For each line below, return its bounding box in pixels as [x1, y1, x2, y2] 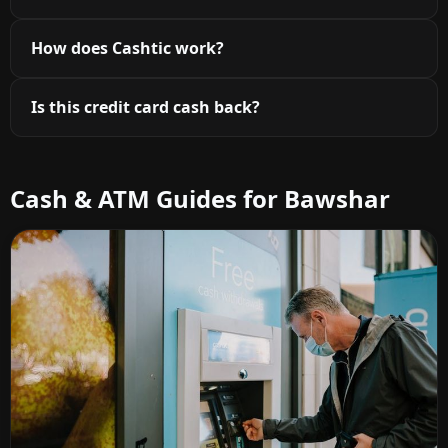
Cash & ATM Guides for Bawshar [10, 181, 390, 215]
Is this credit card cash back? [31, 95, 260, 118]
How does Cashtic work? [31, 36, 224, 59]
